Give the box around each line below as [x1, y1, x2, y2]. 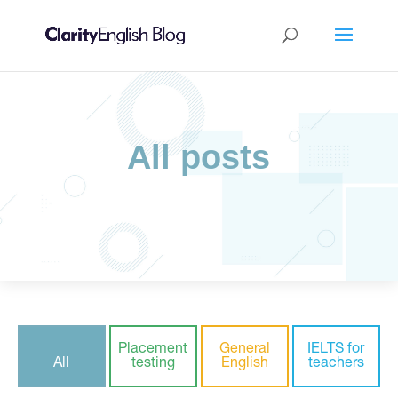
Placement [118, 343, 188, 357]
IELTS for [307, 343, 365, 357]
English [220, 357, 268, 371]
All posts [127, 139, 271, 176]
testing [131, 357, 175, 371]
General [219, 343, 270, 357]
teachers [307, 357, 364, 371]
